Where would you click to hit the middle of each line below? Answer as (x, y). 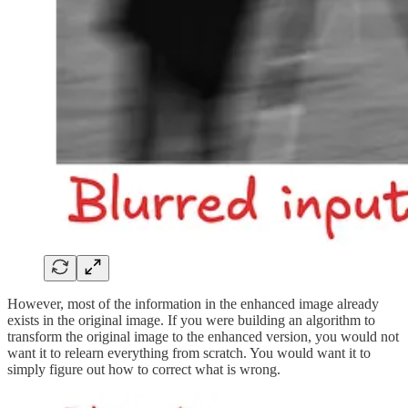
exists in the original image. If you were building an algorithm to (191, 320)
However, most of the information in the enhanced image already (193, 303)
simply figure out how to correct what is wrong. (144, 369)
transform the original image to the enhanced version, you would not (203, 336)
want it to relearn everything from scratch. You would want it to (189, 352)
